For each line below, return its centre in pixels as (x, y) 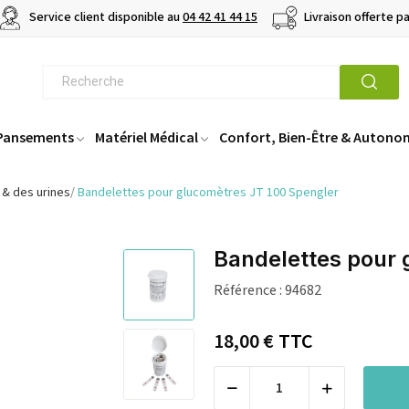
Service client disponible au (105, 18)
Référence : (248, 291)
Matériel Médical (147, 137)
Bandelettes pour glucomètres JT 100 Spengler (208, 193)
